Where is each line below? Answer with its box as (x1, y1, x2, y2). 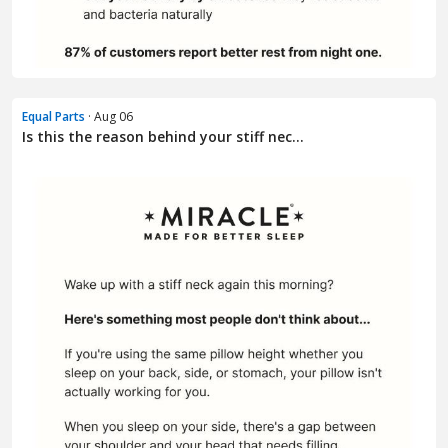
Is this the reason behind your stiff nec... (22, 127, 304, 147)
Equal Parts (22, 108, 85, 126)
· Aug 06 (85, 108, 133, 126)
